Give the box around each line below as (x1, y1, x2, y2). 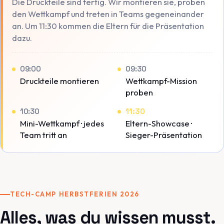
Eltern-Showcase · (125, 118, 192, 129)
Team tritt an (19, 129, 67, 140)
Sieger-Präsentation (125, 129, 202, 140)
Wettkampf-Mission (125, 75, 197, 86)
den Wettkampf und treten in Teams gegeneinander (11, 8, 204, 19)
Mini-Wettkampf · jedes (19, 118, 104, 129)
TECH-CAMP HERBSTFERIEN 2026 (10, 190, 139, 198)
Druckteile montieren (19, 75, 99, 86)
